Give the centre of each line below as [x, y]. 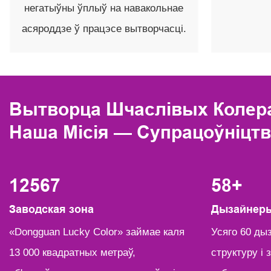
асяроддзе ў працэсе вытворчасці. [104, 29]
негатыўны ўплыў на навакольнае [104, 8]
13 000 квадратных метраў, [72, 252]
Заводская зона [51, 210]
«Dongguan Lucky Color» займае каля [97, 232]
